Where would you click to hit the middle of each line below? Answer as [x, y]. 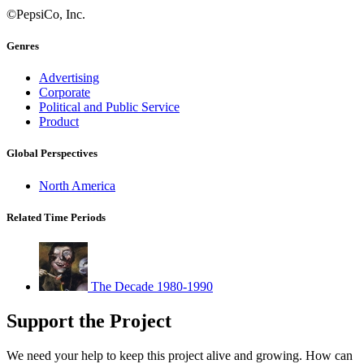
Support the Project [89, 321]
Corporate [65, 93]
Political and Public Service [109, 107]
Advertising [69, 78]
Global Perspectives [52, 154]
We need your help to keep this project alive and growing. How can [180, 355]
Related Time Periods [56, 217]
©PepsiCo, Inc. [46, 14]
